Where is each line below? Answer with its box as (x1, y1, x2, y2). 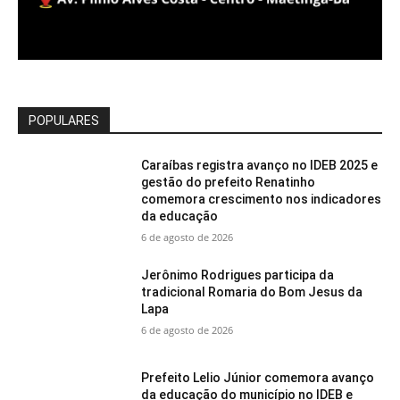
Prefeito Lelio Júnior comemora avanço (141, 371, 375, 386)
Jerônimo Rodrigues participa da (141, 267, 335, 282)
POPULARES (29, 112, 99, 128)
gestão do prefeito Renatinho (141, 174, 316, 189)
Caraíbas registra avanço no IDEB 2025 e (141, 157, 379, 172)
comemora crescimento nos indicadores (141, 191, 382, 206)
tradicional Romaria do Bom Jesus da (141, 284, 363, 299)
